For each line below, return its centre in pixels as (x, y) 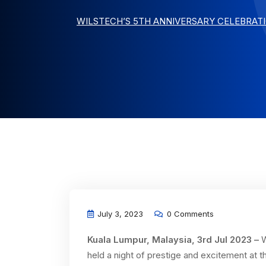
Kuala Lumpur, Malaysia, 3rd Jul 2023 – (174, 240)
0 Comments (189, 214)
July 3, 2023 (119, 214)
